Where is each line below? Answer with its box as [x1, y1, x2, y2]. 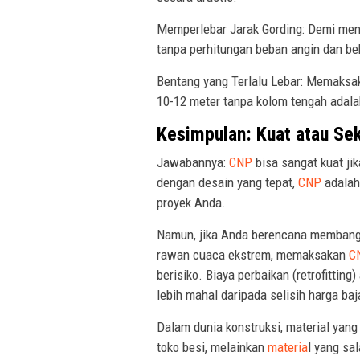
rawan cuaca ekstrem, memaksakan [157, 246, 349, 263]
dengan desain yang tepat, [157, 174, 298, 190]
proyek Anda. [157, 194, 226, 211]
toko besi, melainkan [157, 338, 268, 355]
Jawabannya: [157, 153, 229, 170]
